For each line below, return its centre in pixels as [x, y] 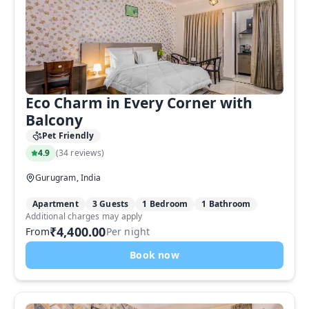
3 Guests [110, 204]
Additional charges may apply [84, 216]
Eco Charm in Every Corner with [139, 103]
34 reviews [80, 153]
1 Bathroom [226, 204]
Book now [154, 255]
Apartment [56, 204]
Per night [128, 231]
